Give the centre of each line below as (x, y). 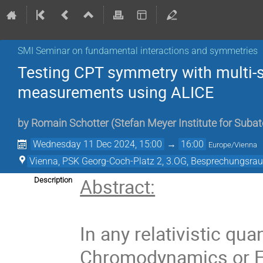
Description (53, 180)
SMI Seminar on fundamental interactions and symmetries (138, 51)
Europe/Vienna (233, 145)
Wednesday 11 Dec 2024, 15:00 (98, 144)
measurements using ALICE (116, 92)
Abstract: (118, 187)
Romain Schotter (70, 124)
